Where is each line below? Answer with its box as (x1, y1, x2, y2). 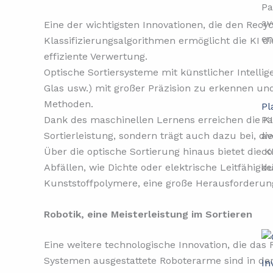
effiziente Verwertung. (44, 50, 147, 62)
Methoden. (44, 97, 93, 110)
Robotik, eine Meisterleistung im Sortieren (44, 208, 252, 221)
